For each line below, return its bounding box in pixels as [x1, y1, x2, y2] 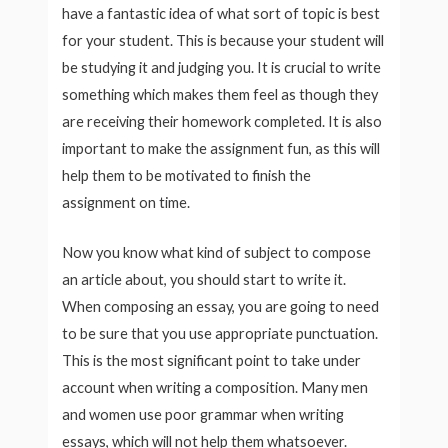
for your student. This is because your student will [62, 32, 385, 50]
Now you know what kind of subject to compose [62, 244, 372, 262]
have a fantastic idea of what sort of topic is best [62, 5, 381, 23]
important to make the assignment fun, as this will [62, 140, 381, 158]
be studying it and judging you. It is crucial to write [62, 59, 382, 77]
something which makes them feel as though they [62, 86, 379, 104]
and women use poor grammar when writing [62, 406, 345, 424]
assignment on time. [62, 194, 191, 212]
